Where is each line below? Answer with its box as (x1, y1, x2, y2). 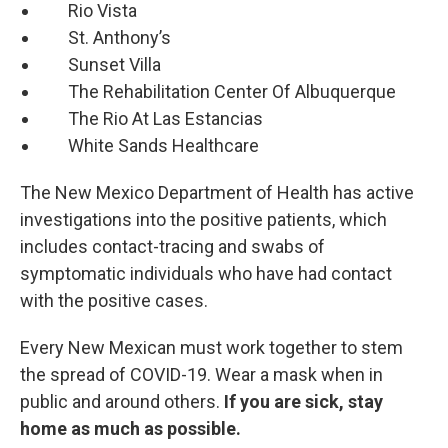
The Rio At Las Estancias (40, 108, 263, 130)
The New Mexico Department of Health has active (20, 182, 414, 204)
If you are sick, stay (224, 391, 383, 413)
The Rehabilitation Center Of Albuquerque (40, 81, 396, 103)
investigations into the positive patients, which (20, 209, 387, 231)
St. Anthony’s (40, 27, 171, 49)
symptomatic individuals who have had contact (20, 263, 392, 285)
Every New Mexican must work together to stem (20, 337, 403, 359)
